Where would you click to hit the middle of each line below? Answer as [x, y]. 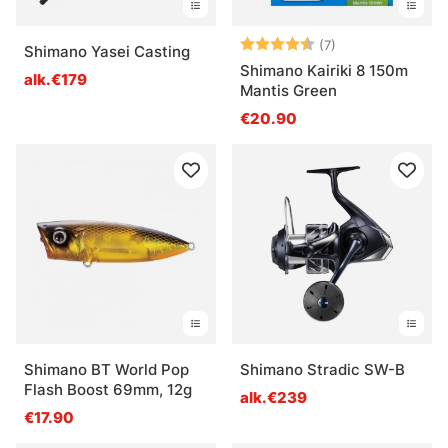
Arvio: [262, 44]
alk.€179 [55, 80]
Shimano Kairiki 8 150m [324, 71]
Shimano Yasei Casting [107, 52]
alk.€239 [273, 398]
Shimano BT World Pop [106, 370]
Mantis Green [288, 91]
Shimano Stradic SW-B [322, 370]
